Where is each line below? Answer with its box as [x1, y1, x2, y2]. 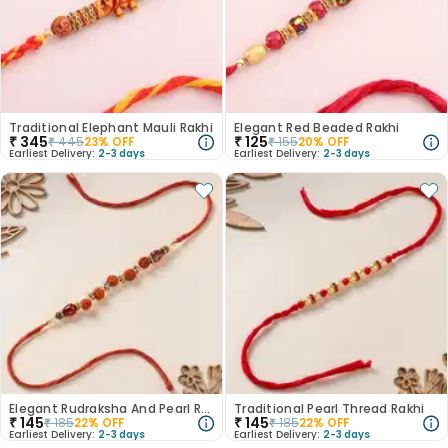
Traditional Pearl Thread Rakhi [234, 400, 425, 417]
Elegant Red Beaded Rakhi [234, 119, 400, 136]
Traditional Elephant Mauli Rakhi [9, 119, 213, 136]
